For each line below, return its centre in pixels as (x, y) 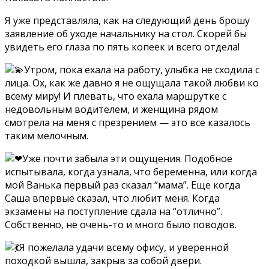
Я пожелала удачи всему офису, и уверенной (124, 247)
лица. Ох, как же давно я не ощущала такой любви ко (132, 83)
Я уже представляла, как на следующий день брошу (127, 20)
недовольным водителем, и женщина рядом (111, 109)
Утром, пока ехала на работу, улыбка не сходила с (142, 69)
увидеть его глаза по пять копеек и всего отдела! (122, 47)
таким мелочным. (47, 135)
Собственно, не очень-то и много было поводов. (121, 224)
